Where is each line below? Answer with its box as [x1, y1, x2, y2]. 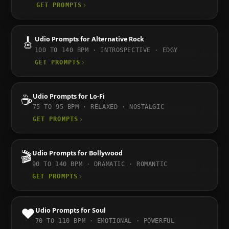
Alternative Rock [91, 35, 144, 44]
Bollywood [88, 149, 123, 158]
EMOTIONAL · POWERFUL [97, 217, 175, 225]
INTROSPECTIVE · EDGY [100, 46, 178, 54]
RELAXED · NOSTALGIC [90, 103, 165, 111]
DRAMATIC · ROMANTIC [94, 160, 168, 168]
